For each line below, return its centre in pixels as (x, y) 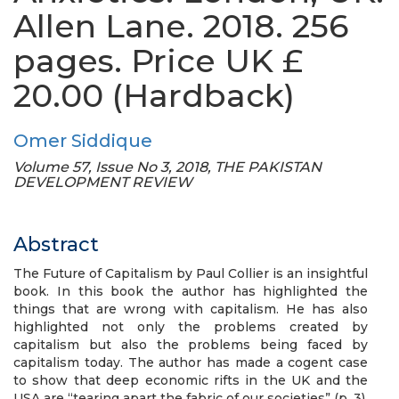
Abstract (56, 244)
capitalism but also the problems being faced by (191, 345)
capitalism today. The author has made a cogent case (191, 362)
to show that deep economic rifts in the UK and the (191, 380)
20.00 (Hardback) (154, 95)
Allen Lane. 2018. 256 (181, 26)
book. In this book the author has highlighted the (191, 291)
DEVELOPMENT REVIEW (103, 182)
